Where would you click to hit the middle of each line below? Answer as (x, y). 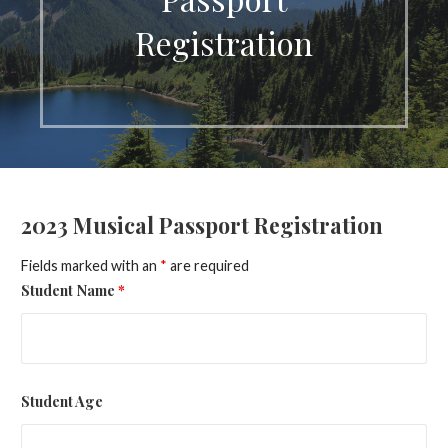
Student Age (61, 400)
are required (207, 265)
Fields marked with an (90, 265)
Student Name (69, 289)
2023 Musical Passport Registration (201, 224)
